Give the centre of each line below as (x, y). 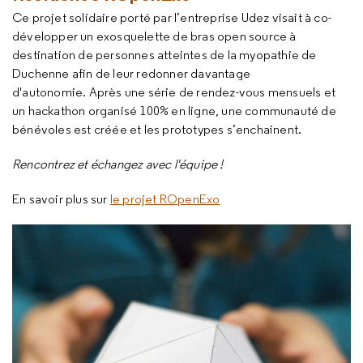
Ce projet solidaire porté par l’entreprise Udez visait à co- (172, 17)
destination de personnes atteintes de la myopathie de (164, 55)
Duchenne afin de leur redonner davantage (131, 73)
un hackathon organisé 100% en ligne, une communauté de (174, 111)
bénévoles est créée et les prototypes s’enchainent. (160, 129)
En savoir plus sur (61, 199)
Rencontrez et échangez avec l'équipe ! (118, 164)
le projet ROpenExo (165, 199)
